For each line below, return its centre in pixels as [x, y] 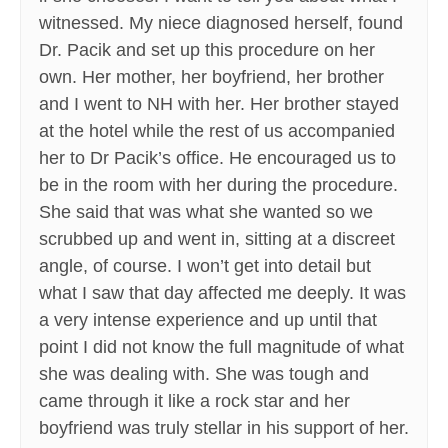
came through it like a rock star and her [194, 401]
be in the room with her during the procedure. [218, 185]
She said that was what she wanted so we [206, 212]
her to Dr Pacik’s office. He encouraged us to [217, 158]
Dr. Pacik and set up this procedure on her [207, 50]
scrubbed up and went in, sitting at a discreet [217, 239]
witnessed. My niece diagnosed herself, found [221, 23]
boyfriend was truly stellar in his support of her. [224, 428]
